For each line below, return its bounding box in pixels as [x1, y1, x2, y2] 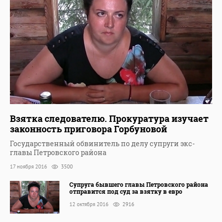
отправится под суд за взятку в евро [69, 187, 182, 195]
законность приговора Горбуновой [10, 123, 167, 135]
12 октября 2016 [69, 200, 110, 208]
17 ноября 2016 [10, 163, 49, 170]
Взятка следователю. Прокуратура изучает [10, 112, 209, 125]
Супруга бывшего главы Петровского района [69, 180, 208, 188]
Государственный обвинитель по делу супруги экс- [10, 139, 195, 149]
